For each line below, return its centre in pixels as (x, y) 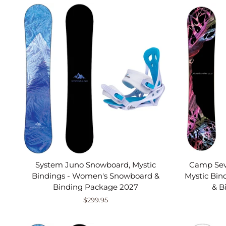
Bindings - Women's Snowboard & (96, 176)
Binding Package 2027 (96, 187)
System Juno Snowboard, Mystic (96, 164)
